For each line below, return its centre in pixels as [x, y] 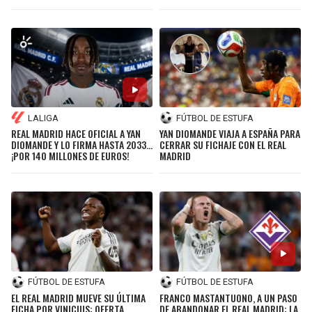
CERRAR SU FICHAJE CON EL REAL [223, 145]
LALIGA [43, 118]
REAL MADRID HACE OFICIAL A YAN [76, 134]
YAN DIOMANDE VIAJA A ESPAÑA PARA [230, 134]
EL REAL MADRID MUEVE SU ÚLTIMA [78, 297]
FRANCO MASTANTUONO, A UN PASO [228, 297]
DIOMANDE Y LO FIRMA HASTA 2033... [82, 145]
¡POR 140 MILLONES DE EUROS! [70, 156]
